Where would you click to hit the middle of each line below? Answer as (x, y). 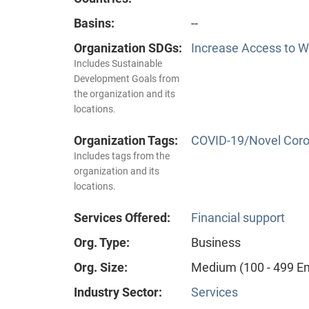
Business (216, 242)
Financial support (238, 217)
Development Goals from (127, 78)
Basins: (94, 23)
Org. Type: (102, 242)
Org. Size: (101, 267)
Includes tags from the (122, 156)
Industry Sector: (118, 292)
